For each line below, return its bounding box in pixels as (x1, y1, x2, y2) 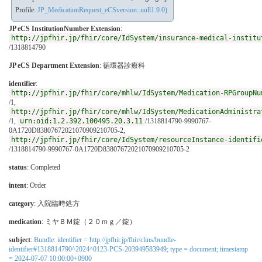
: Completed (27, 163, 60, 171)
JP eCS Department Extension (9, 61, 99, 70)
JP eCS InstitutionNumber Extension (9, 24, 120, 33)
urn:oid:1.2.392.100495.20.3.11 (20, 116, 143, 125)
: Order (26, 181, 46, 189)
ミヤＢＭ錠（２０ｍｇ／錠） (45, 217, 136, 226)
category (9, 199, 34, 208)
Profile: (15, 5, 37, 14)
